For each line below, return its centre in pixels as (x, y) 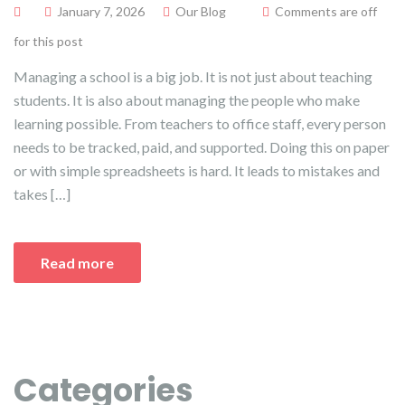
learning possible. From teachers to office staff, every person (200, 123)
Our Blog (201, 11)
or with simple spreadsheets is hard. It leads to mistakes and (197, 170)
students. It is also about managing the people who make (187, 99)
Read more (77, 262)
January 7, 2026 (101, 11)
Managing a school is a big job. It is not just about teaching (193, 76)
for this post (48, 41)
